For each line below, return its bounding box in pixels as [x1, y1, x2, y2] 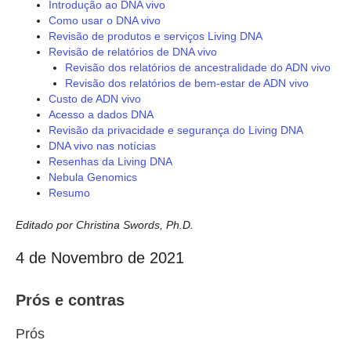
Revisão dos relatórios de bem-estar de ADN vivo [65, 76, 309, 89]
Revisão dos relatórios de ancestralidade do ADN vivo [65, 60, 331, 74]
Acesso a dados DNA [49, 107, 154, 121]
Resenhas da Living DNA [49, 154, 172, 168]
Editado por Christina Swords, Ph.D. [16, 218, 194, 231]
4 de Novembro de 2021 [16, 249, 184, 267]
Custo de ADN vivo [49, 92, 141, 105]
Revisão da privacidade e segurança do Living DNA [49, 123, 303, 136]
